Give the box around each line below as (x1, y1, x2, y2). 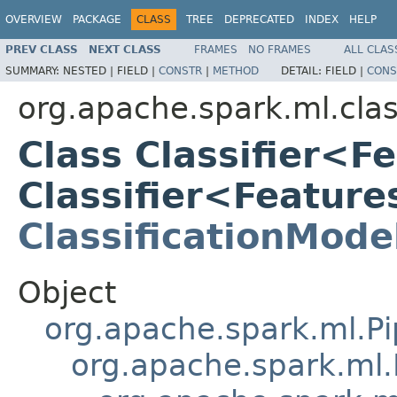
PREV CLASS (5, 43, 78, 56)
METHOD (213, 64, 259, 77)
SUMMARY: (5, 64, 63, 77)
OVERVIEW (5, 13, 62, 26)
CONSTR (159, 64, 202, 77)
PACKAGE (73, 13, 121, 26)
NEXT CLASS (89, 43, 161, 56)
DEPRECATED (224, 13, 294, 26)
